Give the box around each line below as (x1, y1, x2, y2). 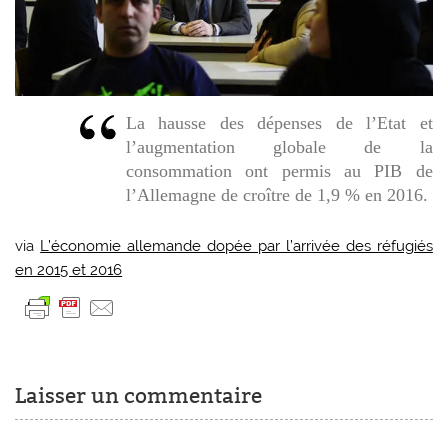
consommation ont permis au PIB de (125, 160, 433, 181)
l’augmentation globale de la (125, 136, 433, 157)
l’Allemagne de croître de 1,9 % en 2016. (125, 184, 428, 205)
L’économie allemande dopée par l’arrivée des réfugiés (40, 236, 433, 255)
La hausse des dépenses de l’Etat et (125, 112, 433, 133)
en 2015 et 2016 (15, 260, 123, 279)
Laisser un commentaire (15, 383, 263, 410)
